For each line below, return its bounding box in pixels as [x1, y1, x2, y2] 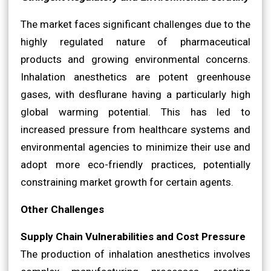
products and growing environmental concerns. [21, 53, 250, 65]
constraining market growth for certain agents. [21, 175, 233, 188]
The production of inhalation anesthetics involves [21, 247, 250, 260]
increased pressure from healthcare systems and [21, 123, 250, 135]
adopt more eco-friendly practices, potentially [21, 158, 250, 171]
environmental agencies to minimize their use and [21, 140, 250, 153]
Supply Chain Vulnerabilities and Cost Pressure [21, 230, 246, 243]
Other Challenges [21, 203, 104, 215]
